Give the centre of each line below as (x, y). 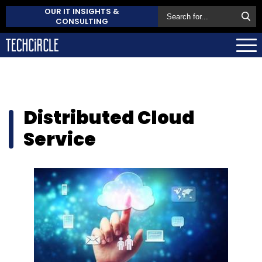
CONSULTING (82, 21)
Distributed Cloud (109, 117)
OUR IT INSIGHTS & (82, 11)
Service (60, 139)
